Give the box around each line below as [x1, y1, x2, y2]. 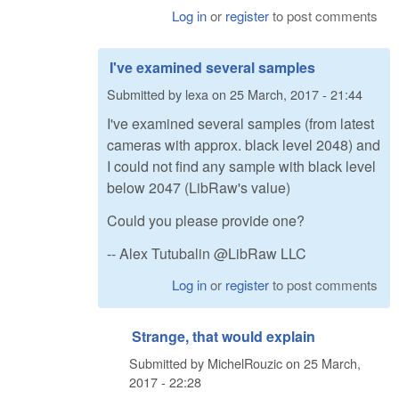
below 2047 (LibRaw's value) [107, 177, 290, 199]
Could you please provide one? [107, 209, 305, 231]
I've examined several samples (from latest [107, 113, 374, 134]
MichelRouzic [208, 353, 282, 372]
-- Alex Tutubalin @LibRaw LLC [107, 242, 306, 264]
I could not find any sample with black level [107, 156, 376, 177]
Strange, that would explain [132, 326, 315, 347]
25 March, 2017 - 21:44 [230, 84, 362, 103]
